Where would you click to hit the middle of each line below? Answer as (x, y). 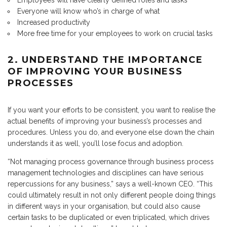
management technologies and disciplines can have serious (106, 173)
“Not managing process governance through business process (111, 162)
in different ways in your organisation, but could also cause (104, 206)
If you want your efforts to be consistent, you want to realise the (111, 110)
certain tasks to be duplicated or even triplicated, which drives (109, 218)
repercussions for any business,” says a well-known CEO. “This (110, 184)
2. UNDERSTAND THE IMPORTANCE (105, 60)
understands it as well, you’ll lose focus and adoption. (96, 144)
